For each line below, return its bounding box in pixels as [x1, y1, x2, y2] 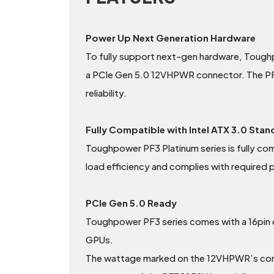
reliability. [86, 87, 127, 99]
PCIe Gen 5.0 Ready [86, 197, 177, 209]
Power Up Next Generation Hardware [86, 32, 256, 44]
